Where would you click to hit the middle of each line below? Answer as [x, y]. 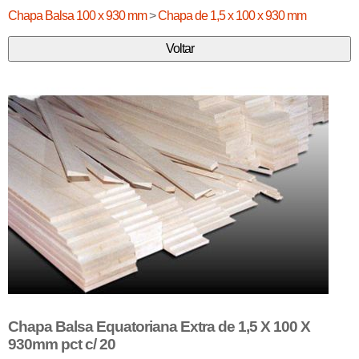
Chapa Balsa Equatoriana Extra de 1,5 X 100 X [159, 326]
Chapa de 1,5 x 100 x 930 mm [232, 16]
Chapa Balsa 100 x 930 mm [77, 16]
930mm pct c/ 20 [62, 344]
